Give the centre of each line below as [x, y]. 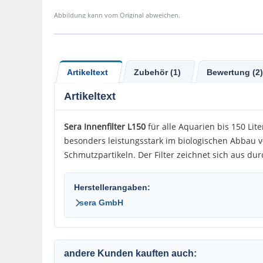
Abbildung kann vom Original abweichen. [117, 15]
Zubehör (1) [157, 72]
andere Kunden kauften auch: [130, 253]
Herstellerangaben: [112, 187]
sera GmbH [101, 203]
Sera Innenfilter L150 [105, 127]
